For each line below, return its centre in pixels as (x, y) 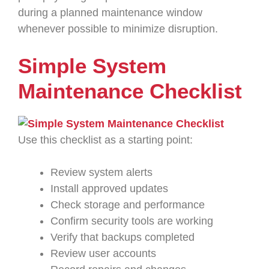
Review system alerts (101, 172)
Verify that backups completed (122, 237)
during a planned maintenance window (110, 13)
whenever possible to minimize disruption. (118, 29)
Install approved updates (109, 189)
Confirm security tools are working (132, 221)
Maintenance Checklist (130, 91)
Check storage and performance (128, 205)
